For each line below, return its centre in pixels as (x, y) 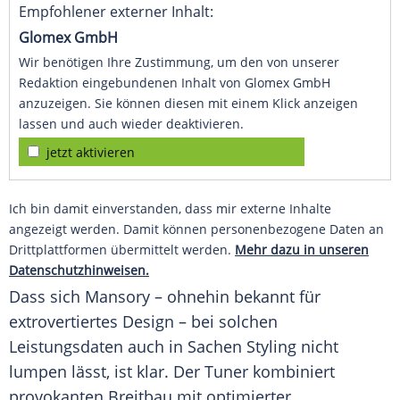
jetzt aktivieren (91, 153)
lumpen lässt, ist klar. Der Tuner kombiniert (172, 372)
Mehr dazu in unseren (302, 250)
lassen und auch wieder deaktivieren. (131, 124)
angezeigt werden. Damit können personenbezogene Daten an (196, 229)
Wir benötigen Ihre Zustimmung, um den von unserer (179, 62)
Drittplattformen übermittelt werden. (122, 250)
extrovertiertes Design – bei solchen (143, 322)
